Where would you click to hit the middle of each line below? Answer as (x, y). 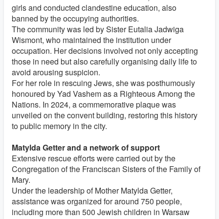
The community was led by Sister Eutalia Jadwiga (98, 29)
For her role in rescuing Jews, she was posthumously (103, 83)
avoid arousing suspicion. (56, 72)
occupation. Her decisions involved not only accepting (105, 50)
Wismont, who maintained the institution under (91, 40)
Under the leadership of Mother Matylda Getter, (92, 190)
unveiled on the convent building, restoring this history (105, 115)
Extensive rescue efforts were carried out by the (94, 158)
